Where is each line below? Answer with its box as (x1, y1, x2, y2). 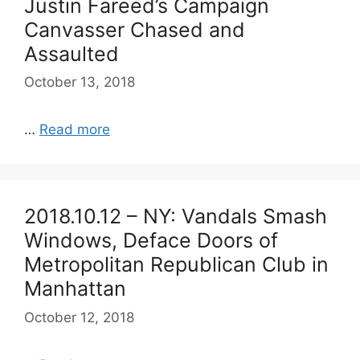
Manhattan (24, 276, 126, 301)
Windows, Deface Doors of (24, 228, 278, 252)
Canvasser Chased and (24, 17, 245, 42)
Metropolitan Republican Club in (24, 252, 329, 276)
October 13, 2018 (24, 74, 135, 90)
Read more (39, 121, 110, 137)
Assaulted (24, 41, 119, 66)
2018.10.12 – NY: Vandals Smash (24, 204, 327, 228)
